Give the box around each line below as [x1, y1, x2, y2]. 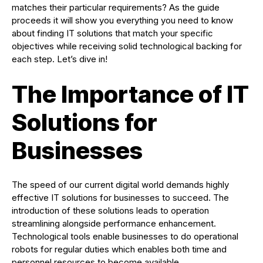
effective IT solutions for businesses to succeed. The [12, 192, 229, 203]
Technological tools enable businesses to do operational [12, 231, 238, 242]
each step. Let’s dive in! [12, 53, 107, 65]
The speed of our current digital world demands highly [12, 179, 229, 190]
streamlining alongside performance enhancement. [12, 218, 216, 229]
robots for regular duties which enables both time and [12, 244, 227, 255]
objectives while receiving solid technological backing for [12, 41, 242, 52]
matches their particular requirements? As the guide [12, 2, 220, 13]
